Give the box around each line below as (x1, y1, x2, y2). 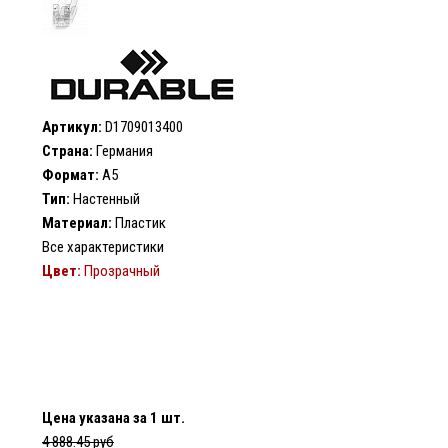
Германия (93, 142, 153, 160)
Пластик (112, 214, 166, 232)
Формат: (42, 166, 99, 184)
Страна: (42, 142, 93, 160)
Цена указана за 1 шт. (42, 409, 185, 427)
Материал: (42, 214, 112, 232)
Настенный (70, 190, 140, 208)
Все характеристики (42, 238, 164, 256)
